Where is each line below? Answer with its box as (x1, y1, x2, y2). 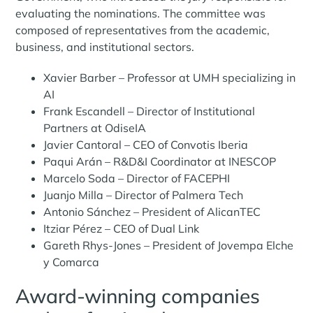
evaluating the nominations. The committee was (15, 6, 266, 20)
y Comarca (43, 254, 100, 269)
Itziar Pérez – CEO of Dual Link (43, 221, 200, 235)
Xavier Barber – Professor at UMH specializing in (43, 70, 296, 85)
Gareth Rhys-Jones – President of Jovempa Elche (43, 238, 294, 252)
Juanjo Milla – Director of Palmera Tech (43, 187, 244, 202)
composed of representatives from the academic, (15, 22, 270, 37)
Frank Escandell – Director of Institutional (43, 103, 256, 118)
